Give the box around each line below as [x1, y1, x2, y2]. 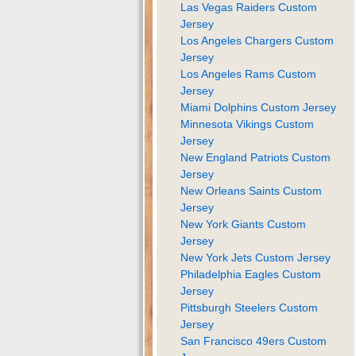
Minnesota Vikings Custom [180, 117, 314, 130]
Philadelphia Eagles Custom [180, 267, 321, 281]
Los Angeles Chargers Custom [180, 33, 334, 47]
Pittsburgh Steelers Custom [180, 300, 318, 314]
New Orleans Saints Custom [180, 184, 322, 197]
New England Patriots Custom [180, 150, 331, 164]
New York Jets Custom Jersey [180, 250, 331, 264]
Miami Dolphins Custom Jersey [180, 100, 336, 114]
